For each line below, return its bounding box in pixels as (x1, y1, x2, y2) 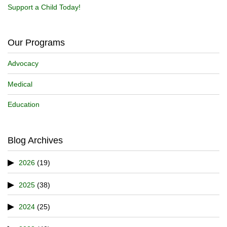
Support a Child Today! (8, 3, 81, 11)
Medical (8, 80, 32, 88)
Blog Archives (8, 135, 63, 146)
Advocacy (8, 59, 39, 68)
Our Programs (8, 37, 65, 48)
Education (8, 100, 40, 109)
